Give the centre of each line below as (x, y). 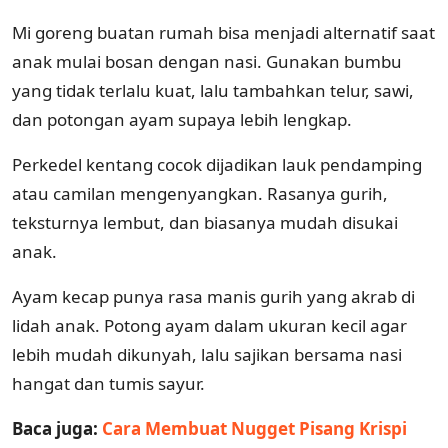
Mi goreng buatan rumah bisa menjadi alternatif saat (223, 32)
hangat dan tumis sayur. (108, 383)
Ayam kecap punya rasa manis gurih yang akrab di (213, 296)
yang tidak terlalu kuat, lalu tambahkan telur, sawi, (213, 90)
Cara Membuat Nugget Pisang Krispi (254, 428)
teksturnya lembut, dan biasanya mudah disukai (205, 222)
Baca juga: (57, 428)
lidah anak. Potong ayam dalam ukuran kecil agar (209, 325)
